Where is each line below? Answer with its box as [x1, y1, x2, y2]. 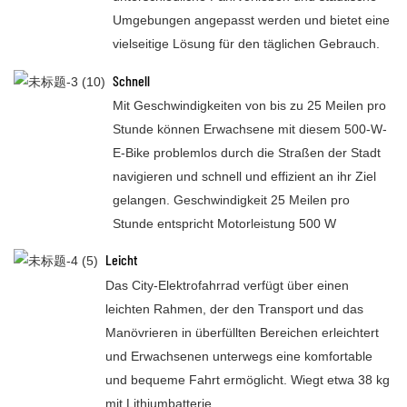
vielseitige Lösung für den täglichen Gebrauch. [113, 35, 381, 51]
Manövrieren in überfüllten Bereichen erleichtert [105, 324, 380, 340]
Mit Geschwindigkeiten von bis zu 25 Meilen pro [113, 97, 387, 113]
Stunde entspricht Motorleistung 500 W [113, 215, 337, 231]
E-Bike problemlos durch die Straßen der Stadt [113, 144, 382, 160]
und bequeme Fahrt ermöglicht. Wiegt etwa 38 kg [105, 372, 391, 387]
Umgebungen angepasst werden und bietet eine [113, 12, 391, 27]
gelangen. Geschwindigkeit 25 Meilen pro [113, 192, 351, 207]
